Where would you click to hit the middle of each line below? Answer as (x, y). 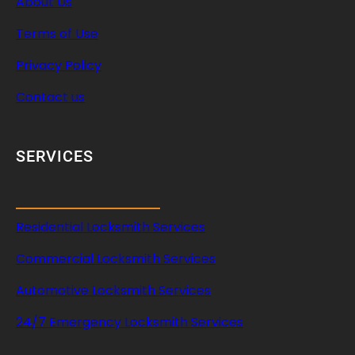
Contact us (50, 97)
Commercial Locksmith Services (116, 258)
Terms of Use (57, 34)
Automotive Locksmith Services (113, 290)
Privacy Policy (59, 66)
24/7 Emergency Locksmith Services (130, 322)
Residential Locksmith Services (111, 227)
